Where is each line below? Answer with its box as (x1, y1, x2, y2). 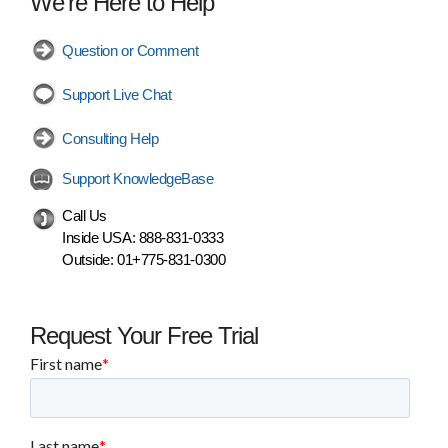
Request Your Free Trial (30, 322, 258, 350)
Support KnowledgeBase (62, 169, 214, 187)
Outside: (62, 250, 117, 268)
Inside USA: (62, 228, 139, 246)
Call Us (62, 206, 107, 224)
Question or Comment (62, 41, 199, 59)
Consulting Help (62, 129, 159, 147)
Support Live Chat (62, 85, 172, 103)
